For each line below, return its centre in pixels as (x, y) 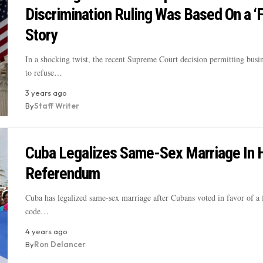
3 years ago (46, 93)
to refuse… (43, 73)
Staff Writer (56, 106)
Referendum (62, 173)
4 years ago (46, 231)
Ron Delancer (60, 244)
